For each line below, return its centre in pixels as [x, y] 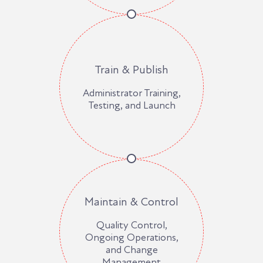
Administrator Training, [131, 93]
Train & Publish [131, 70]
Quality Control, [131, 225]
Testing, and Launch [131, 105]
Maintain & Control [131, 202]
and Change [131, 249]
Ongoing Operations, [131, 237]
